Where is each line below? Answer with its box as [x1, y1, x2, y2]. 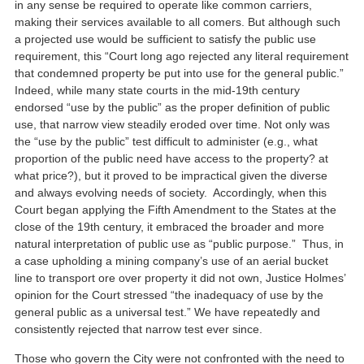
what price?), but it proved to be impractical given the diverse [15, 169, 328, 183]
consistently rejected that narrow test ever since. [15, 323, 263, 336]
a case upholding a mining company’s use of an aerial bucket [15, 254, 329, 268]
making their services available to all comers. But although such [15, 15, 341, 29]
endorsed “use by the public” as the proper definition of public [15, 101, 331, 115]
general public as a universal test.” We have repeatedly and [15, 305, 321, 319]
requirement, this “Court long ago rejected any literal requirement [15, 50, 349, 63]
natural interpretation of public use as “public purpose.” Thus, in [15, 237, 344, 251]
